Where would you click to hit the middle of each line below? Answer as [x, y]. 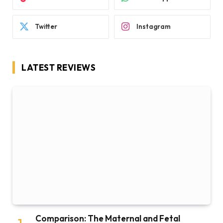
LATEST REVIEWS [59, 67]
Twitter [46, 27]
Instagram [154, 27]
